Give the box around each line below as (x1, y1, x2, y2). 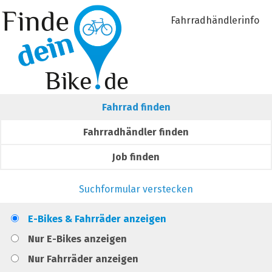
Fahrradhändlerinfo (171, 15, 259, 26)
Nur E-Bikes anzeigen (28, 233, 127, 245)
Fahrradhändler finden (83, 126, 189, 138)
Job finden (112, 151, 160, 163)
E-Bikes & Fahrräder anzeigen (28, 213, 167, 225)
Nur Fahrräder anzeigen (28, 253, 139, 265)
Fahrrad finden (101, 101, 171, 113)
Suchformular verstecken (79, 183, 193, 195)
